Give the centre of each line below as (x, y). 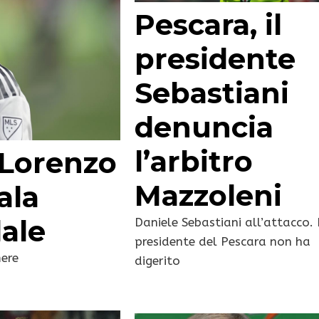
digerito (158, 261)
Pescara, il (209, 25)
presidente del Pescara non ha (223, 242)
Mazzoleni (209, 196)
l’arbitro (194, 162)
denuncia (204, 127)
